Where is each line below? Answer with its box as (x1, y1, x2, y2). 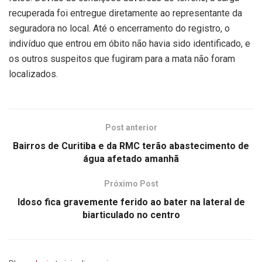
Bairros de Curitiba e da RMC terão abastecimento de (13, 140, 249, 151)
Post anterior (105, 122, 157, 132)
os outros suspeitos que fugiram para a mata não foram (9, 53, 235, 64)
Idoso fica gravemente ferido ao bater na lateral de (17, 196, 245, 208)
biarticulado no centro (82, 209, 180, 220)
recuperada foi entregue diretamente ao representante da (9, 7, 242, 19)
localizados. (9, 68, 58, 80)
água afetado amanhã (83, 153, 179, 164)
